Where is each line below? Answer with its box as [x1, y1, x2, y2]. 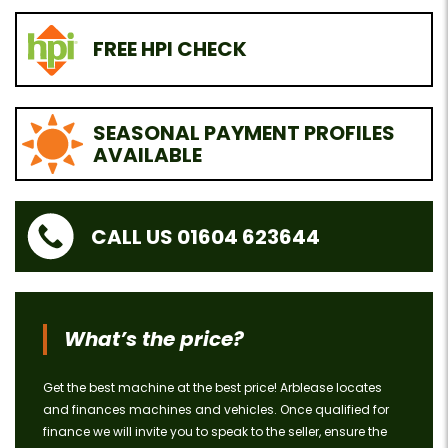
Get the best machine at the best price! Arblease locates [43, 379, 382, 397]
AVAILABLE [92, 140, 202, 169]
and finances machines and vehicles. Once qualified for [43, 401, 389, 419]
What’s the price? [64, 325, 244, 354]
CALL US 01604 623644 [91, 222, 321, 251]
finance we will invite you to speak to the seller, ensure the [43, 423, 387, 441]
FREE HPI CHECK [92, 35, 247, 64]
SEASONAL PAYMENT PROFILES [92, 118, 395, 147]
